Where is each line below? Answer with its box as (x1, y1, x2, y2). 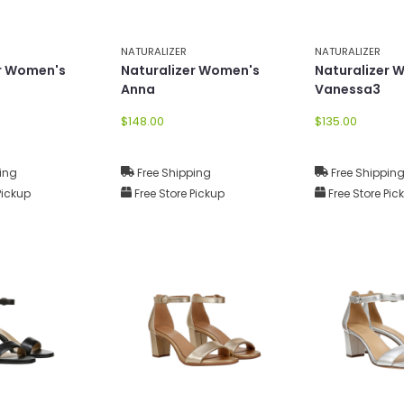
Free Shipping (134, 164, 211, 180)
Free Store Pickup (132, 185, 225, 201)
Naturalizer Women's (121, 60, 260, 79)
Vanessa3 (315, 79, 381, 98)
